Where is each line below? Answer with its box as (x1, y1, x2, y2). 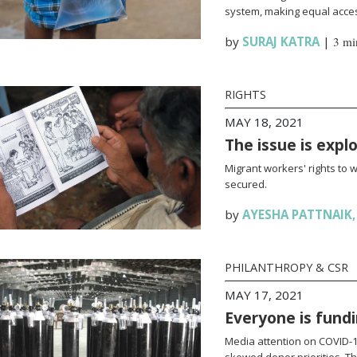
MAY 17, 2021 (224, 287, 304, 303)
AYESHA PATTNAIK (241, 206, 352, 222)
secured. (224, 177, 267, 191)
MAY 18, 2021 (224, 114, 304, 130)
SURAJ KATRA (241, 33, 320, 49)
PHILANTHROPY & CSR (224, 260, 348, 275)
